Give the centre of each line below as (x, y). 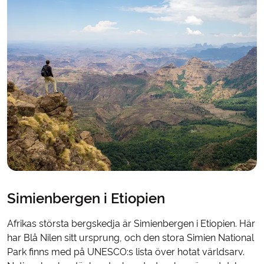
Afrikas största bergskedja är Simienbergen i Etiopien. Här (131, 223)
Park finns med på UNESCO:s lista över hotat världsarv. (126, 252)
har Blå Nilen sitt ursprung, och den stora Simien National (131, 237)
